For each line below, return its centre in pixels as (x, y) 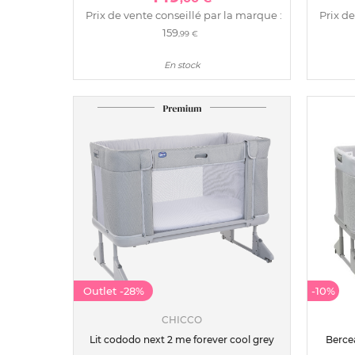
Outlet (101, 290)
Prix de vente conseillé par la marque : (183, 15)
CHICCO (182, 319)
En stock (182, 65)
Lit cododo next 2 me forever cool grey (182, 339)
